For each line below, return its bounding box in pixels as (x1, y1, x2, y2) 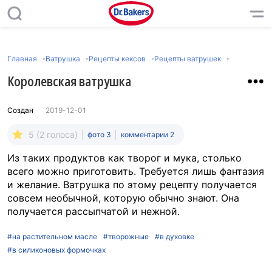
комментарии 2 (121, 130, 174, 139)
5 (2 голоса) (29, 129, 78, 140)
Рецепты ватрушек (154, 54, 221, 63)
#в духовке (155, 232, 194, 241)
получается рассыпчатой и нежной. (7, 205, 180, 217)
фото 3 (87, 130, 111, 139)
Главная (7, 54, 37, 63)
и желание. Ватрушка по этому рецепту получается (7, 178, 257, 191)
